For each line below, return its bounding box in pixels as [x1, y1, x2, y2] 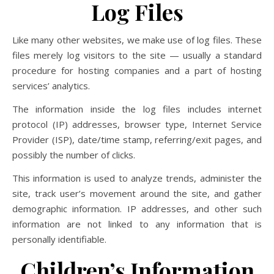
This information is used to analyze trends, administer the [12, 172, 262, 184]
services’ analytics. [12, 80, 90, 92]
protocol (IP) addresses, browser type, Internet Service [12, 118, 262, 130]
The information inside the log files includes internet [12, 103, 262, 115]
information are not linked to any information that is [12, 218, 262, 230]
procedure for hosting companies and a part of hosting [12, 64, 262, 76]
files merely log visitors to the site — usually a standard [12, 49, 262, 61]
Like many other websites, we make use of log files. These [12, 34, 262, 46]
